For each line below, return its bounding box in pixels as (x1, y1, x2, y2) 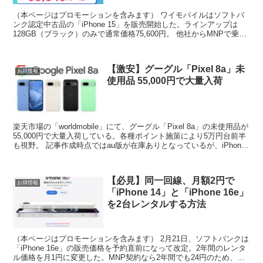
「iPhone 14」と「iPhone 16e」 (107, 187, 249, 198)
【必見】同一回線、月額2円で (107, 176, 235, 186)
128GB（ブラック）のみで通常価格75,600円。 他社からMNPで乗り (13, 29, 247, 38)
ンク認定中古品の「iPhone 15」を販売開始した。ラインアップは (13, 19, 238, 29)
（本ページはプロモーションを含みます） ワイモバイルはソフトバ (13, 10, 245, 19)
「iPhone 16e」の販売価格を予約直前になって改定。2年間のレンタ (13, 243, 247, 252)
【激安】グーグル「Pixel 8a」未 (107, 63, 245, 74)
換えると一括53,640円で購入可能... (13, 38, 135, 48)
